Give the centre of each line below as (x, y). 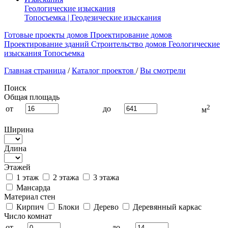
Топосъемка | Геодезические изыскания (93, 18)
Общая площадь (32, 97)
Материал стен (30, 197)
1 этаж (26, 177)
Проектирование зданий (47, 44)
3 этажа (105, 177)
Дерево (105, 207)
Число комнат (28, 216)
